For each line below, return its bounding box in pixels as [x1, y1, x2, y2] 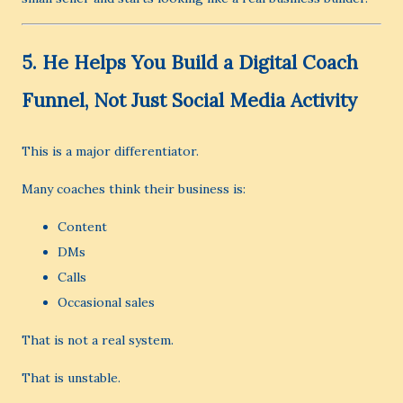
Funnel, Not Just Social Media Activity [22, 88, 357, 112]
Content [58, 219, 107, 235]
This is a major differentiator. [22, 143, 199, 159]
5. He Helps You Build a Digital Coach [22, 50, 358, 75]
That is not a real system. [22, 332, 174, 348]
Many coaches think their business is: [22, 181, 246, 197]
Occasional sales [58, 294, 155, 310]
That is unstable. [22, 370, 121, 386]
